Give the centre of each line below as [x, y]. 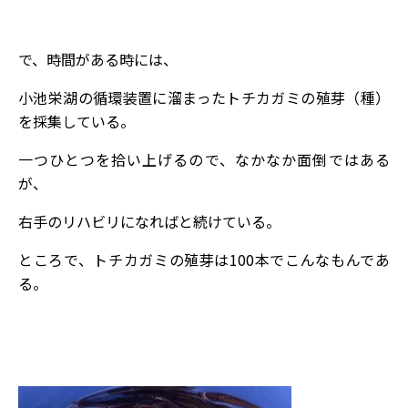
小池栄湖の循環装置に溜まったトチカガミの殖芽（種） [204, 97]
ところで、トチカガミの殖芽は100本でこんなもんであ [204, 259]
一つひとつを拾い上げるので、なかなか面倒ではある [204, 159]
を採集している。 [76, 121]
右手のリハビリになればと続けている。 [149, 221]
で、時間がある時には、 [98, 59]
